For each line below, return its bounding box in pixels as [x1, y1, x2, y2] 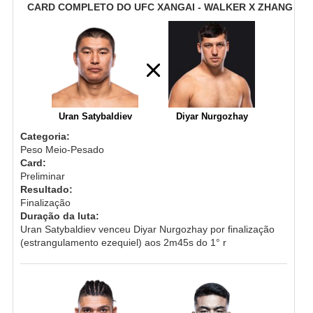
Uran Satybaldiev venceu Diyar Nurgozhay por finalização [20, 223, 275, 235]
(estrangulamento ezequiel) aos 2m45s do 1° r [20, 236, 226, 248]
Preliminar [20, 170, 65, 182]
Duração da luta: [20, 210, 99, 221]
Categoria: [20, 130, 70, 142]
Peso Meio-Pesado [20, 143, 104, 155]
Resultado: [20, 183, 73, 195]
